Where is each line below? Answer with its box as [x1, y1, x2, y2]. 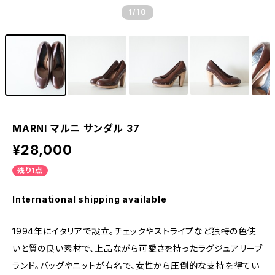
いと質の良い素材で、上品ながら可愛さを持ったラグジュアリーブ [12, 243, 263, 254]
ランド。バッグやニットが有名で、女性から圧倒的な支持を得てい [12, 260, 260, 271]
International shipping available [12, 194, 167, 204]
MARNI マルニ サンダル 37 [12, 122, 140, 134]
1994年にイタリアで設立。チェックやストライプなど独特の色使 [12, 226, 257, 236]
